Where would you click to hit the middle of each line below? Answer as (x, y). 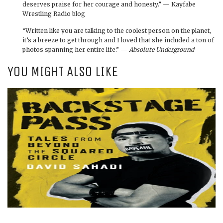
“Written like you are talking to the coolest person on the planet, (117, 30)
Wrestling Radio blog (54, 13)
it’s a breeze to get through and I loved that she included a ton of (118, 40)
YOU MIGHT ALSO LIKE (63, 71)
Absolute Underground (162, 49)
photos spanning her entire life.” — (76, 49)
